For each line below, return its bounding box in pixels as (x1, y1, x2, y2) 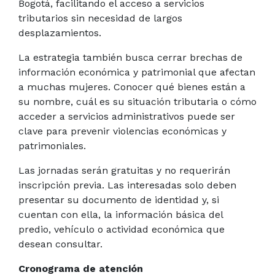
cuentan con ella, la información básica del (18, 208, 223, 220)
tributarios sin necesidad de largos (18, 12, 182, 24)
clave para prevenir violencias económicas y (18, 125, 227, 137)
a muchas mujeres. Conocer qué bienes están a (18, 80, 246, 93)
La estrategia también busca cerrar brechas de (18, 51, 242, 63)
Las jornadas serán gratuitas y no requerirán (18, 164, 230, 176)
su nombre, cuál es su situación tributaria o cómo (18, 95, 257, 107)
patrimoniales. (18, 139, 86, 152)
